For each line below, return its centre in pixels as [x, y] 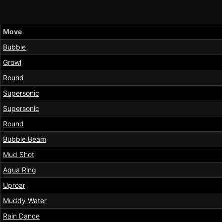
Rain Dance [21, 216]
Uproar [14, 185]
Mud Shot [19, 155]
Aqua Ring [20, 170]
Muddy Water [25, 201]
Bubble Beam [25, 139]
